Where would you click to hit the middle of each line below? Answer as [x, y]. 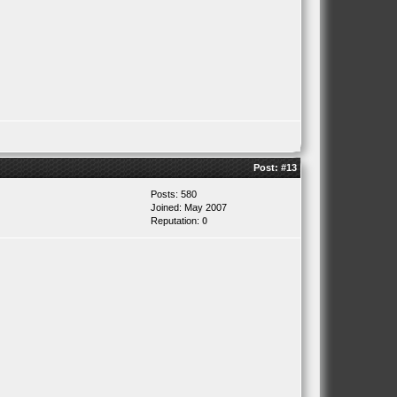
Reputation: [176, 221]
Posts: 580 [173, 194]
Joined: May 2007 [188, 207]
